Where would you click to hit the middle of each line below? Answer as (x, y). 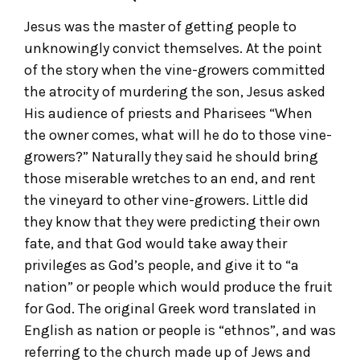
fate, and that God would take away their (155, 244)
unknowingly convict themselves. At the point (173, 49)
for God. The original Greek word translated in (170, 309)
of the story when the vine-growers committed (175, 70)
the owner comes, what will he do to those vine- (178, 135)
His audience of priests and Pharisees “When (168, 114)
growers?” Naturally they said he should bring (171, 157)
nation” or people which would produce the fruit (178, 287)
